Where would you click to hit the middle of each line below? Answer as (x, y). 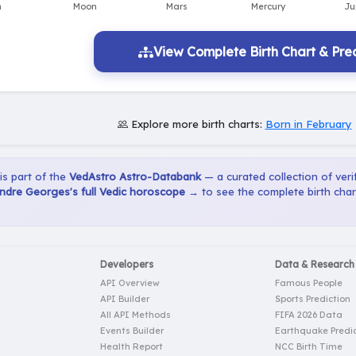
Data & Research (315, 265)
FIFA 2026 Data (309, 315)
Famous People (309, 283)
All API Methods (135, 315)
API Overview (130, 283)
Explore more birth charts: (196, 124)
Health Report (132, 347)
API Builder (125, 299)
